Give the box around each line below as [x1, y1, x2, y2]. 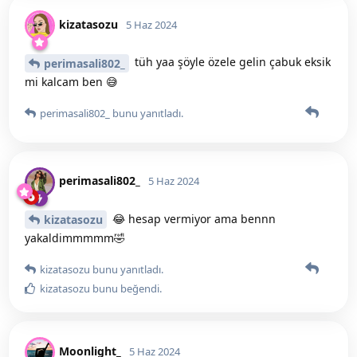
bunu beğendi [90, 281, 159, 296]
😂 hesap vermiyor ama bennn [109, 210, 276, 226]
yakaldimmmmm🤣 [25, 230, 125, 246]
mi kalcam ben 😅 [25, 73, 118, 89]
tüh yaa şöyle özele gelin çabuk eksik [131, 53, 331, 69]
